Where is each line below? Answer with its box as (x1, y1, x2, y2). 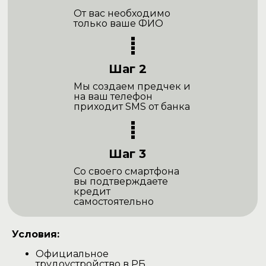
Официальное (36, 248, 109, 260)
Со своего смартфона (74, 166, 179, 178)
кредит (74, 186, 110, 198)
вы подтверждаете (74, 176, 168, 188)
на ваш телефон (74, 91, 153, 103)
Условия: (12, 229, 59, 240)
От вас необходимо (74, 8, 170, 20)
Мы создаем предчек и (74, 81, 191, 93)
